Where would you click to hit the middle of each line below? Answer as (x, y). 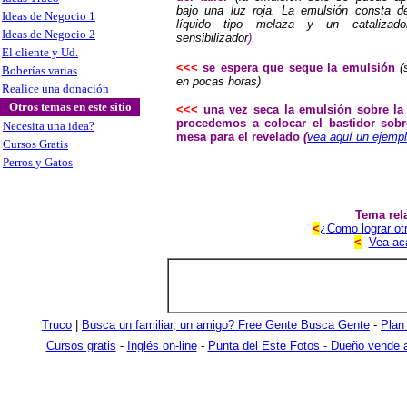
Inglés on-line (162, 346)
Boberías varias (40, 70)
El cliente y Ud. (40, 52)
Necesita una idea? (49, 126)
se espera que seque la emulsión (302, 68)
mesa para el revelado (240, 137)
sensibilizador (212, 38)
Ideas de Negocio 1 (49, 16)
